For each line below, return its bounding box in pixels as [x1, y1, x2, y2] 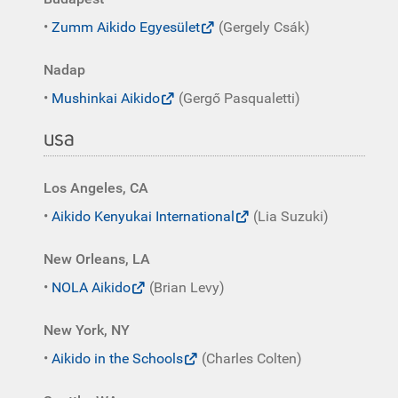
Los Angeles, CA [44, 179, 148, 196]
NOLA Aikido [52, 279, 131, 296]
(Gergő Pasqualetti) [175, 90, 300, 107]
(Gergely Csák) [215, 19, 310, 36]
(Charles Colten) [198, 350, 302, 367]
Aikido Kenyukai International [52, 208, 235, 225]
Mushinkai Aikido [52, 90, 160, 107]
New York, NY [44, 322, 130, 338]
